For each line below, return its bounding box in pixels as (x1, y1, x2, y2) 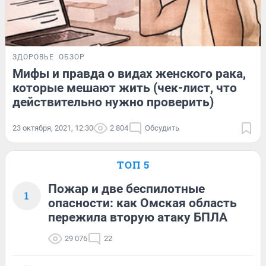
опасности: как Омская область (48, 195, 237, 210)
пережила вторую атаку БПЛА (48, 210, 227, 224)
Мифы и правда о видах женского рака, (12, 66, 246, 81)
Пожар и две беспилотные (48, 181, 205, 196)
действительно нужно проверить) (12, 94, 214, 109)
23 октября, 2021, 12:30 (12, 123, 93, 132)
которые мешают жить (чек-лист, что (12, 80, 237, 95)
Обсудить (145, 123, 179, 132)
